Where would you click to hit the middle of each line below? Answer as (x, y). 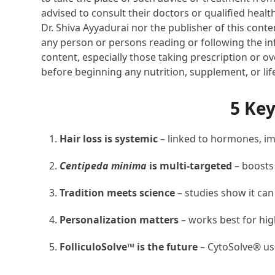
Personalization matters (119, 220)
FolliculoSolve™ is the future (129, 247)
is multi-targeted (191, 166)
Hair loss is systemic (109, 139)
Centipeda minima (103, 166)
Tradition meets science (118, 193)
